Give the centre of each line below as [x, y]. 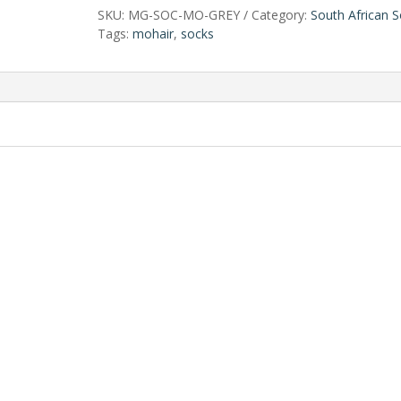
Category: [281, 15]
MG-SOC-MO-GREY [183, 15]
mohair [153, 34]
